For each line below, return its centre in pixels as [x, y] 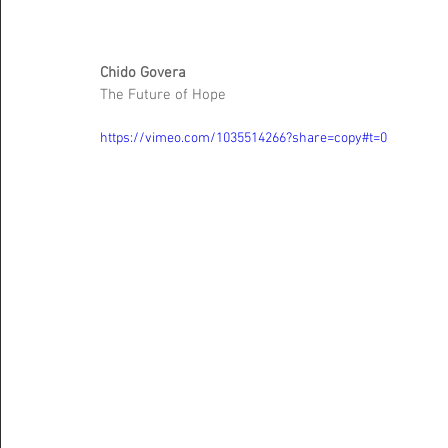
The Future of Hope [165, 94]
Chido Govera [145, 72]
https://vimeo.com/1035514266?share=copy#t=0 [243, 138]
